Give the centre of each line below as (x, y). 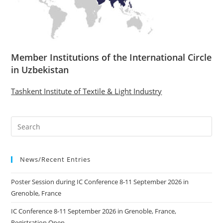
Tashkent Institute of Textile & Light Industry (87, 91)
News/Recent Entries (56, 159)
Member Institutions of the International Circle (111, 57)
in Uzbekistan (40, 70)
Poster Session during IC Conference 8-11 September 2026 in (100, 182)
